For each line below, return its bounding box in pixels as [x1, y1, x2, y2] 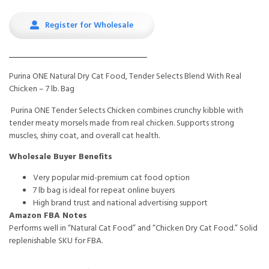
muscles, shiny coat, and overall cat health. [9, 128, 160, 142]
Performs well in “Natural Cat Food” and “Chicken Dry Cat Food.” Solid [9, 221, 258, 235]
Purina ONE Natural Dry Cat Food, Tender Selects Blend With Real [9, 69, 241, 83]
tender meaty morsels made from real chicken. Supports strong [9, 115, 234, 130]
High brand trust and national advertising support [33, 196, 208, 210]
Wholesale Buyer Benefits [9, 150, 112, 164]
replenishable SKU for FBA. [9, 234, 103, 248]
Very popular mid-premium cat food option [33, 171, 190, 185]
